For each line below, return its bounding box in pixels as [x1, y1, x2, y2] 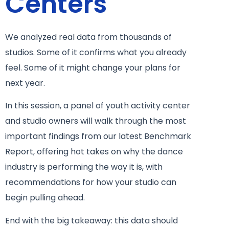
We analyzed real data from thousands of [5, 31, 172, 43]
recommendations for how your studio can [5, 176, 176, 189]
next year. [5, 77, 45, 89]
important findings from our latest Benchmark [5, 130, 191, 143]
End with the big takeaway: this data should [5, 214, 178, 226]
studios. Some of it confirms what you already [5, 46, 187, 58]
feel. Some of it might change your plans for [5, 61, 180, 74]
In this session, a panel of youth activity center [5, 100, 190, 112]
